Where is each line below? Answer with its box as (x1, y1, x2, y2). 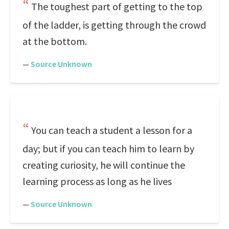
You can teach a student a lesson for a (31, 124, 192, 136)
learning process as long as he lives (22, 175, 172, 188)
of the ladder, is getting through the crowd (22, 18, 206, 31)
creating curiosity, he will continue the (22, 158, 185, 171)
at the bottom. (22, 35, 87, 48)
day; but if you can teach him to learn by (22, 142, 194, 155)
